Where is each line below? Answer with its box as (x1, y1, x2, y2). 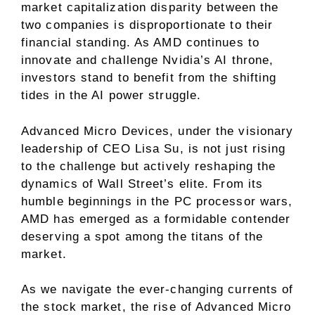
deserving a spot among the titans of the (21, 229, 264, 243)
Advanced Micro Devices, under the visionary (21, 124, 294, 138)
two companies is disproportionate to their (21, 18, 274, 32)
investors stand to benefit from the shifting (21, 70, 277, 84)
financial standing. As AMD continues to (21, 35, 259, 49)
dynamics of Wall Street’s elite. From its (21, 176, 264, 191)
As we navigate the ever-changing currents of (21, 282, 294, 296)
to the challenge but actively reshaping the (21, 159, 276, 173)
